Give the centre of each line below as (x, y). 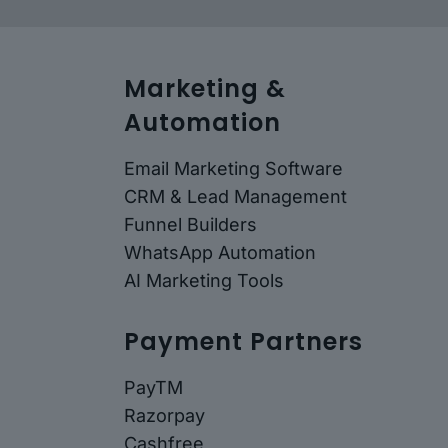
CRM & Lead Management (235, 196)
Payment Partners (243, 341)
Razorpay (164, 415)
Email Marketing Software (233, 168)
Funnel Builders (190, 224)
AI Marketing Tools (204, 280)
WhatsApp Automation (220, 252)
